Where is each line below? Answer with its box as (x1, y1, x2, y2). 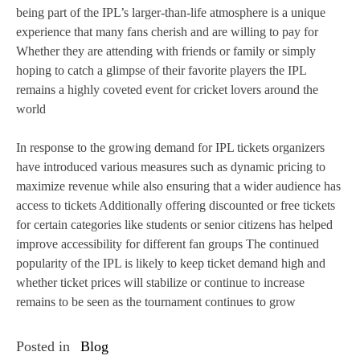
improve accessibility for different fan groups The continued (16, 237, 319, 252)
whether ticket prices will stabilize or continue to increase (16, 276, 305, 290)
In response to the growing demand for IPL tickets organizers (16, 141, 325, 155)
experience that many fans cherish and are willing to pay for (16, 25, 318, 39)
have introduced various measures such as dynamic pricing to (16, 160, 325, 174)
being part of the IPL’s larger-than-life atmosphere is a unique (16, 6, 325, 20)
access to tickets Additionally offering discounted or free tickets (16, 198, 335, 213)
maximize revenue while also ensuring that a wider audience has (16, 179, 341, 194)
